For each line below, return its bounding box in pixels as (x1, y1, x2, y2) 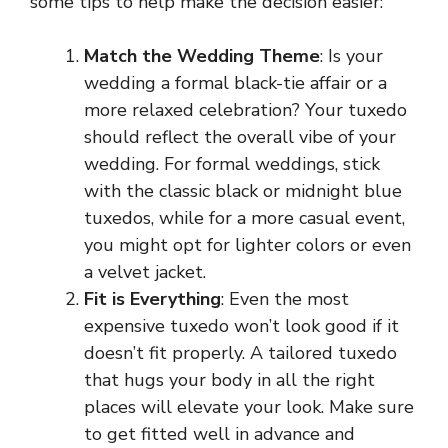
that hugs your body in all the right (84, 367, 375, 392)
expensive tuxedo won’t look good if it (84, 313, 399, 338)
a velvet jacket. (84, 259, 206, 284)
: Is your (320, 43, 383, 68)
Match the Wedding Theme (84, 43, 320, 68)
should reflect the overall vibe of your (84, 124, 396, 149)
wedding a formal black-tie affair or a (84, 70, 387, 95)
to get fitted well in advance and (84, 421, 355, 446)
